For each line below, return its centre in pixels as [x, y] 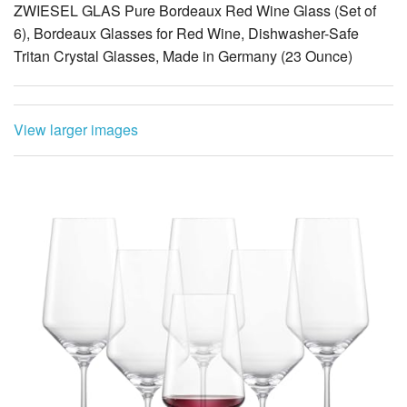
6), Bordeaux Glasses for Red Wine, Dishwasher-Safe [186, 34]
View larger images [76, 130]
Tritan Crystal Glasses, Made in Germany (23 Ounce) [183, 56]
